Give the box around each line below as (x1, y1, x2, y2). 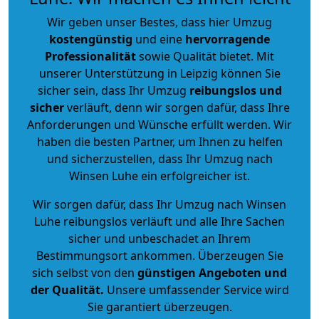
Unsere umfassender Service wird (103, 281, 289, 298)
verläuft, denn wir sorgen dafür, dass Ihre (63, 99, 290, 115)
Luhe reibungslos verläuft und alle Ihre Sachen (34, 213, 285, 229)
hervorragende (185, 31, 270, 47)
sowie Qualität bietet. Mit (136, 48, 274, 64)
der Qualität (30, 281, 100, 298)
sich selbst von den (32, 264, 135, 281)
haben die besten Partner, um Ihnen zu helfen (36, 133, 283, 150)
